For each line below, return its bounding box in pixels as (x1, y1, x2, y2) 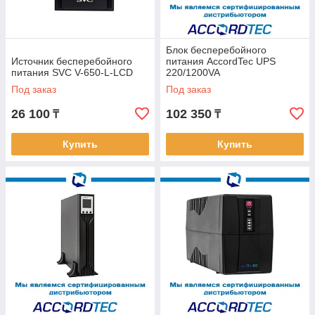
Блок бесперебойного (166, 44, 266, 56)
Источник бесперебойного (11, 56, 132, 67)
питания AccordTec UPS (166, 56, 276, 67)
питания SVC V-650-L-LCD (11, 67, 133, 78)
